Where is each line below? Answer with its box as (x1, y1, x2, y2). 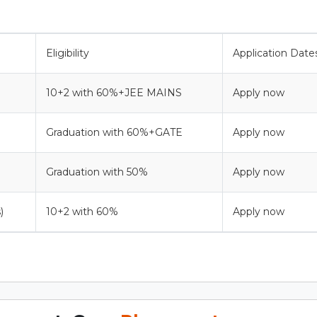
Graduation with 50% (46, 165, 148, 178)
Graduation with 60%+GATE (46, 125, 183, 139)
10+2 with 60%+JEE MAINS (46, 86, 182, 99)
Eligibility (46, 46, 89, 59)
